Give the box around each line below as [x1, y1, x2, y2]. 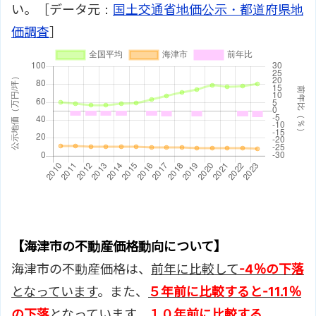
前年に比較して [151, 261, 239, 276]
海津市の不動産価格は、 [11, 261, 151, 276]
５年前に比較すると [148, 284, 262, 299]
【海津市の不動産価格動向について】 [11, 238, 226, 254]
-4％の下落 [239, 261, 304, 276]
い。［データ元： [11, 1, 113, 17]
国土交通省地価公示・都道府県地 [113, 1, 303, 17]
